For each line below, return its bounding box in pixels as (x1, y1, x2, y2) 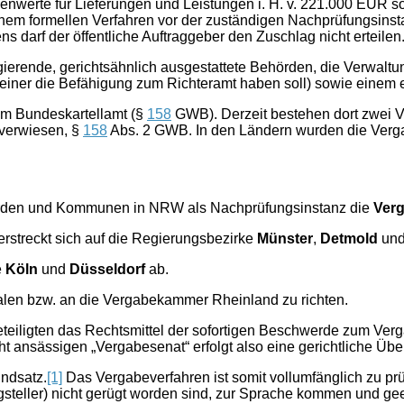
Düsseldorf (69, 261, 145, 277)
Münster (257, 230, 313, 246)
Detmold (320, 230, 378, 246)
